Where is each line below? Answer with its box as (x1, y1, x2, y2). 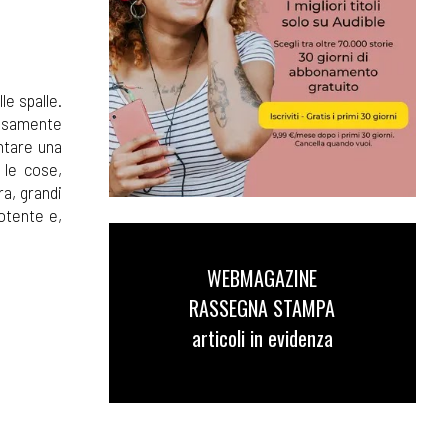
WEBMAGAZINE (207, 263, 318, 294)
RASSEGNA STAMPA (189, 293, 336, 324)
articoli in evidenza (191, 323, 333, 354)
